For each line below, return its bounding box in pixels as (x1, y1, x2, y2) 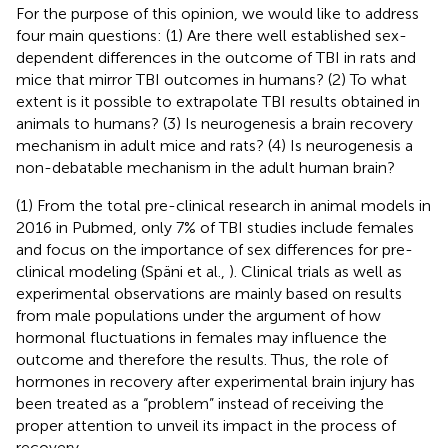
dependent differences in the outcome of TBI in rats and (16, 47, 416, 67)
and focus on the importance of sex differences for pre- (16, 239, 413, 259)
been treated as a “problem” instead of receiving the (16, 393, 384, 413)
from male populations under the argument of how (16, 305, 381, 325)
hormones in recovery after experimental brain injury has (16, 371, 415, 391)
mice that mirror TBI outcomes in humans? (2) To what (16, 69, 407, 89)
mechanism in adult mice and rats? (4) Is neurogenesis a (16, 135, 413, 155)
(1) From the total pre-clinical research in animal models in (16, 195, 431, 215)
